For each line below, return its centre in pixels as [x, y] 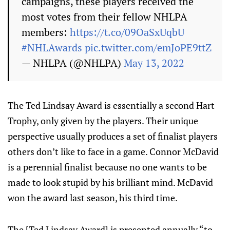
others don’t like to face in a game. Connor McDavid [113, 151]
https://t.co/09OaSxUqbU [127, 32]
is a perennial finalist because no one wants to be [107, 167]
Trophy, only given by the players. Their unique [103, 121]
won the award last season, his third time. [93, 198]
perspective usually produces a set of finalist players [113, 136]
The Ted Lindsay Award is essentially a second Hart [111, 105]
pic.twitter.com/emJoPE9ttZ [148, 47]
